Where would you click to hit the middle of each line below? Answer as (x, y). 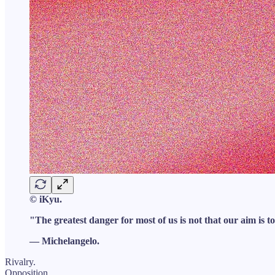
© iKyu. (46, 199)
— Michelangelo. (64, 241)
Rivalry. (20, 261)
